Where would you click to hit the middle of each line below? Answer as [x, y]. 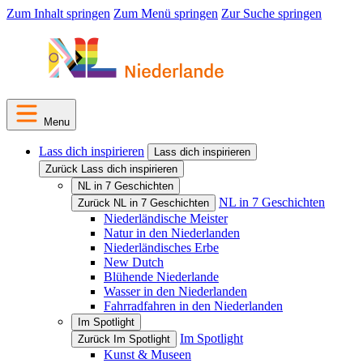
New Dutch [134, 262]
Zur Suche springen [271, 13]
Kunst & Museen [147, 354]
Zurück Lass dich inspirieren [111, 169]
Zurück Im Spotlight [124, 339]
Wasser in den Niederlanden [175, 291]
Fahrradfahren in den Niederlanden [193, 306]
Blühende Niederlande [161, 277]
